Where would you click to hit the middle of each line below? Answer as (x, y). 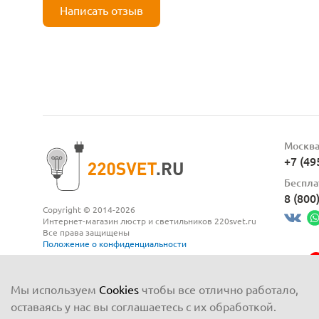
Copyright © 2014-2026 (89, 209)
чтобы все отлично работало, (219, 289)
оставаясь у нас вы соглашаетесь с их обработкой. (143, 306)
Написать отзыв (101, 10)
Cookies (119, 289)
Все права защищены (86, 232)
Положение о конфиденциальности (115, 244)
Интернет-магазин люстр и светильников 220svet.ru (150, 221)
